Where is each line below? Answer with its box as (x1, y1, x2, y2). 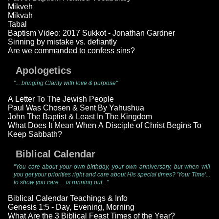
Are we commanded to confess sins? (8, 46, 135, 55)
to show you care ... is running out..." (14, 179, 109, 186)
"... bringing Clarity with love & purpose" (14, 80, 118, 87)
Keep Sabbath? (8, 130, 62, 139)
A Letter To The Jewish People (8, 95, 114, 104)
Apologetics (16, 65, 71, 76)
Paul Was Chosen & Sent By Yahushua (8, 104, 144, 112)
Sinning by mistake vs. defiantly (8, 38, 117, 46)
